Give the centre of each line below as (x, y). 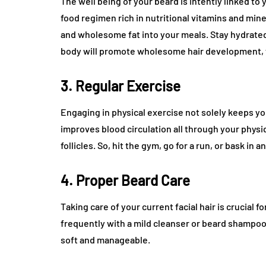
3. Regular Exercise (121, 86)
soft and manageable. (105, 240)
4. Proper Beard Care (125, 180)
